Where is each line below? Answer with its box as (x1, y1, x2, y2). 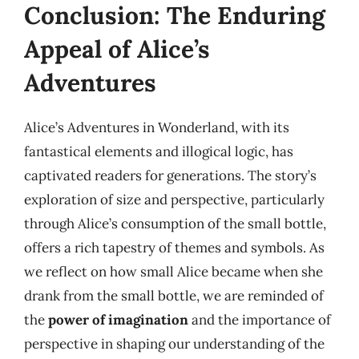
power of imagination (48, 311, 188, 329)
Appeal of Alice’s (24, 34, 210, 64)
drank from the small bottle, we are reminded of (24, 287, 324, 305)
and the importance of (188, 311, 331, 329)
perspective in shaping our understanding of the (24, 335, 325, 353)
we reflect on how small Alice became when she (24, 263, 323, 280)
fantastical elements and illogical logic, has (24, 143, 293, 160)
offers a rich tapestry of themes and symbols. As (24, 239, 325, 256)
